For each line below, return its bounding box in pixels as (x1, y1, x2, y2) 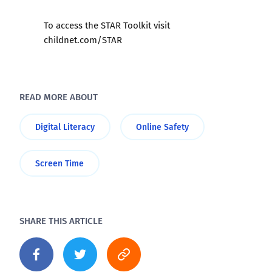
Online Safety (136, 120, 189, 133)
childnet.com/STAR (44, 33, 122, 46)
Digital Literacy (35, 120, 95, 133)
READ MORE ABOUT (19, 90, 98, 103)
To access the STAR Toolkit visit (44, 18, 170, 32)
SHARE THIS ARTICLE (19, 214, 103, 227)
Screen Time (35, 157, 84, 169)
